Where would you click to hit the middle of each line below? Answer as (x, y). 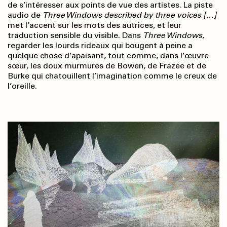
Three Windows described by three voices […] (129, 15)
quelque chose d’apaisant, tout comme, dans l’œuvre (108, 56)
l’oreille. (22, 86)
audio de (25, 15)
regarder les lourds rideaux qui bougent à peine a (100, 46)
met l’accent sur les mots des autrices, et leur (94, 25)
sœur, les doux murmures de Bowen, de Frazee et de (107, 66)
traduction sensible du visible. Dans (75, 35)
